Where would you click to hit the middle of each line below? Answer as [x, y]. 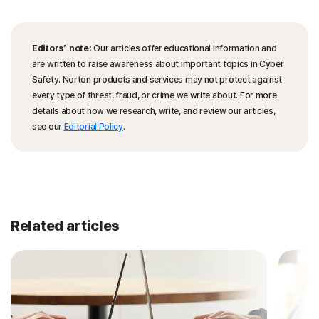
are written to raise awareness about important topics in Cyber [158, 64]
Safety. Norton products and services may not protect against [157, 79]
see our [48, 126]
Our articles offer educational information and [184, 48]
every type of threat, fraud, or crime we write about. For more [155, 95]
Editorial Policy [93, 126]
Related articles [66, 226]
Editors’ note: [62, 48]
